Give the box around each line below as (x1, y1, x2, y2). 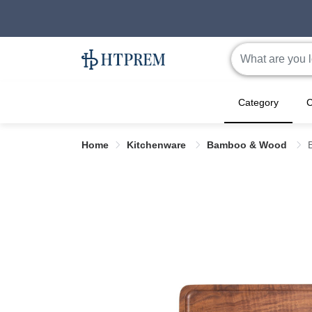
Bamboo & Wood (207, 139, 290, 151)
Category (238, 97, 279, 109)
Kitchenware (127, 139, 189, 151)
